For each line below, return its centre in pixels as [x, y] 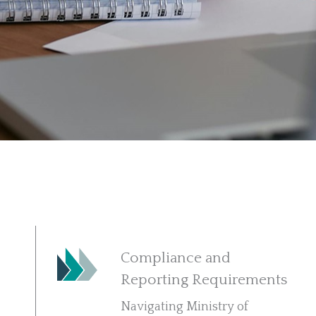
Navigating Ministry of [185, 307]
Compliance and [176, 258]
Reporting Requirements [204, 280]
